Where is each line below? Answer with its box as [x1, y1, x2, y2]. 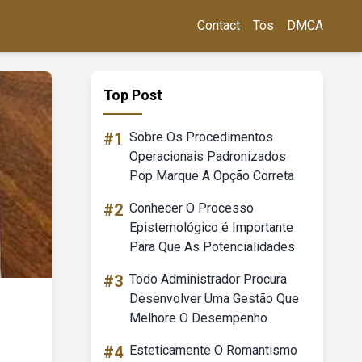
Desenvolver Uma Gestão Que [129, 291, 299, 306]
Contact [197, 18, 240, 33]
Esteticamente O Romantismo [129, 343, 297, 358]
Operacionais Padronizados [129, 149, 286, 164]
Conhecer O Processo [129, 200, 254, 216]
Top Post [103, 86, 162, 103]
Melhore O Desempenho [129, 310, 267, 326]
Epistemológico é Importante [129, 220, 293, 235]
